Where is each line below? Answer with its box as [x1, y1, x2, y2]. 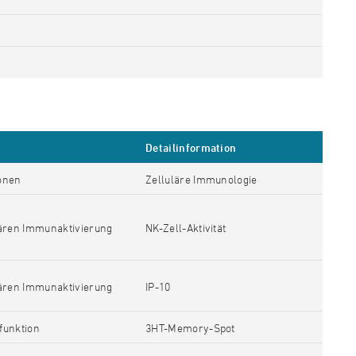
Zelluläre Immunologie [145, 172, 257, 186]
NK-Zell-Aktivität [145, 221, 226, 234]
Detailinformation [145, 141, 237, 154]
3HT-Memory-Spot [145, 321, 238, 335]
